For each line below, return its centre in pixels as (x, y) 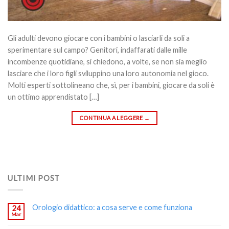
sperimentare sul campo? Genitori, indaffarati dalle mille (97, 50)
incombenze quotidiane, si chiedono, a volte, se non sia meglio (107, 61)
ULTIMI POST (34, 178)
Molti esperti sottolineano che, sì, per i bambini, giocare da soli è (111, 85)
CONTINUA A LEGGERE (111, 118)
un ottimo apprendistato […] (53, 97)
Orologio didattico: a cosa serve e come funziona (112, 208)
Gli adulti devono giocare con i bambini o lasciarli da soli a (99, 38)
